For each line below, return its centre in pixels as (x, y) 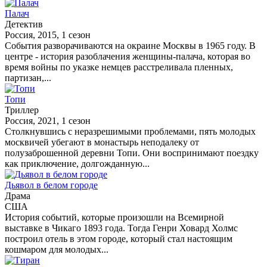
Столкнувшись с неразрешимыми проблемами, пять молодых (130, 131)
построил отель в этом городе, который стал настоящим (119, 238)
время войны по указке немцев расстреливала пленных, (119, 67)
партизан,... (28, 77)
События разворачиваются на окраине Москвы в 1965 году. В (130, 45)
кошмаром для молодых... (57, 249)
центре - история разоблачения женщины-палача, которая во (128, 56)
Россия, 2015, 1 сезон (48, 35)
